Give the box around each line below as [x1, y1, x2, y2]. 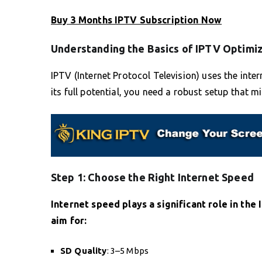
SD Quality [60, 245, 107, 256]
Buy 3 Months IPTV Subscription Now [51, 14, 222, 25]
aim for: [51, 215, 87, 226]
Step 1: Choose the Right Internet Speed [51, 171, 254, 183]
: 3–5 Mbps [106, 245, 149, 256]
